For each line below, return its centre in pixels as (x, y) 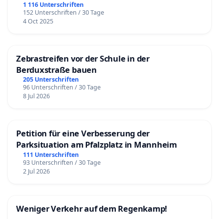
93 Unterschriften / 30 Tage (62, 163)
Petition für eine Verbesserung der (83, 133)
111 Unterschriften (51, 155)
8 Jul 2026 (36, 96)
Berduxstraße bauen (56, 69)
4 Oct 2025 (38, 21)
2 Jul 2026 (36, 172)
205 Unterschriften (51, 80)
